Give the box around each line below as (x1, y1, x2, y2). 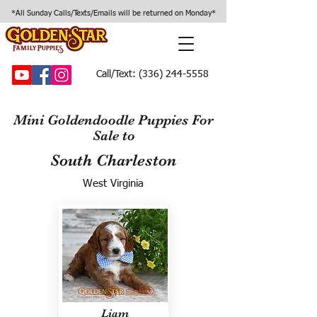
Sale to (92, 127, 135, 144)
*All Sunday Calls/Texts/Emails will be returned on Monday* (11, 9, 216, 17)
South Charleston (50, 151, 176, 170)
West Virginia (83, 178, 144, 189)
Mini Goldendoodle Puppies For (13, 112, 214, 128)
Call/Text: (96, 69, 136, 79)
